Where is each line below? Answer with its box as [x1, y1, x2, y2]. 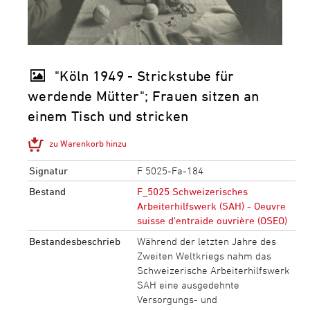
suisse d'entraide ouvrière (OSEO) [136, 215, 287, 227]
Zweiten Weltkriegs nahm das [136, 250, 271, 262]
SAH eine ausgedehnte [136, 279, 239, 291]
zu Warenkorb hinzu [49, 138, 127, 149]
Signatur [28, 165, 68, 177]
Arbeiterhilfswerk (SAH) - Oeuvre [136, 200, 286, 212]
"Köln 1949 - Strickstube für [54, 68, 235, 84]
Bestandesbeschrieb [28, 235, 120, 248]
